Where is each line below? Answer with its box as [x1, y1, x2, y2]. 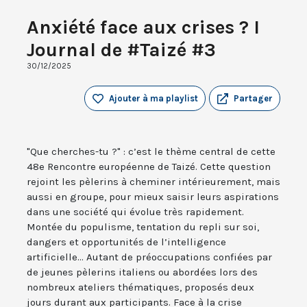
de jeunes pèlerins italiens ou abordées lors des [27, 266, 258, 279]
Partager [234, 93, 273, 104]
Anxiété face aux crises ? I [27, 16, 260, 39]
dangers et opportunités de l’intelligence [27, 236, 226, 249]
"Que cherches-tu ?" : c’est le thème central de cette [27, 145, 275, 158]
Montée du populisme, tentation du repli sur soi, [27, 221, 259, 234]
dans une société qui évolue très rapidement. [27, 206, 244, 219]
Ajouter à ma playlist [109, 93, 198, 104]
